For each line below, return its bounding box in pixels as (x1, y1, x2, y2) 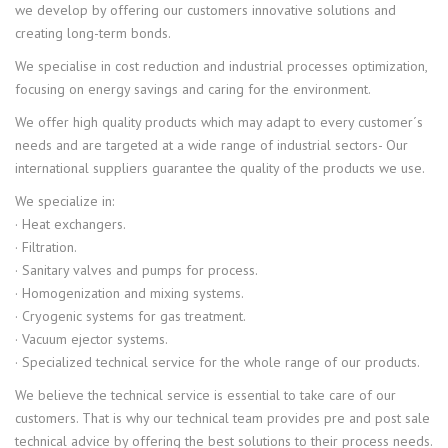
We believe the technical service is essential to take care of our (15, 386, 396, 404)
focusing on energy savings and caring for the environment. (15, 80, 371, 98)
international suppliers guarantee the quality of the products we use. (15, 159, 425, 177)
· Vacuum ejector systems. (15, 330, 168, 348)
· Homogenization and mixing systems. (15, 284, 244, 302)
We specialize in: (15, 192, 114, 210)
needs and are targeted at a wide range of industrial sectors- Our (15, 136, 408, 154)
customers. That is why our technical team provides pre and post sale (15, 409, 430, 427)
